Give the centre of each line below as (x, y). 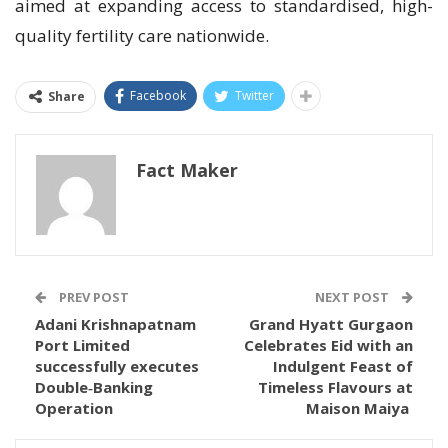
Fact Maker (187, 170)
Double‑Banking (94, 387)
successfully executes (117, 366)
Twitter (254, 96)
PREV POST (92, 297)
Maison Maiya (359, 408)
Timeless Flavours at (335, 387)
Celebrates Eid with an (328, 345)
